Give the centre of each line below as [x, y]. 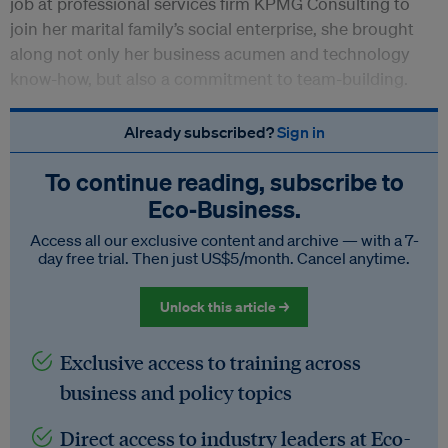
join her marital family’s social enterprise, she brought [212, 29]
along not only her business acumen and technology [210, 54]
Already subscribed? [200, 132]
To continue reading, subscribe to [224, 182]
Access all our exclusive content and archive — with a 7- [224, 240]
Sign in [300, 132]
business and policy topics [176, 392]
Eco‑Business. [224, 209]
